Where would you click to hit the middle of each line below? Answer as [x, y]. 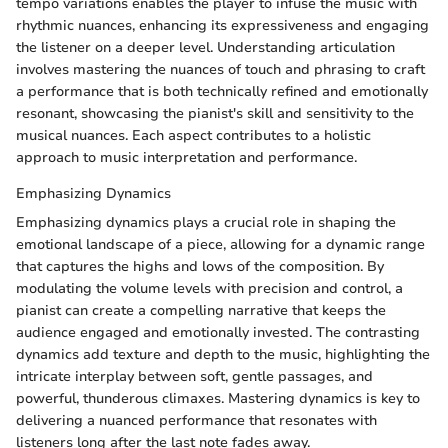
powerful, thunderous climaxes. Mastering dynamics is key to [218, 399]
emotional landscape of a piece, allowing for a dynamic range [220, 245]
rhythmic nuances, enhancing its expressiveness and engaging [222, 26]
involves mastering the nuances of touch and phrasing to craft [220, 70]
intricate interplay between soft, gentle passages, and [194, 377]
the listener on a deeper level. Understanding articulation [205, 48]
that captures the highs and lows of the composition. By [200, 267]
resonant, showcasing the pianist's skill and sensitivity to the [215, 114]
